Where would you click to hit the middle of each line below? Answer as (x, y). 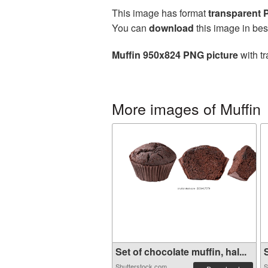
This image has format (160, 13)
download (171, 28)
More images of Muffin (186, 108)
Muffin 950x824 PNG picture (175, 55)
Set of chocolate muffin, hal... (181, 252)
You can (130, 28)
